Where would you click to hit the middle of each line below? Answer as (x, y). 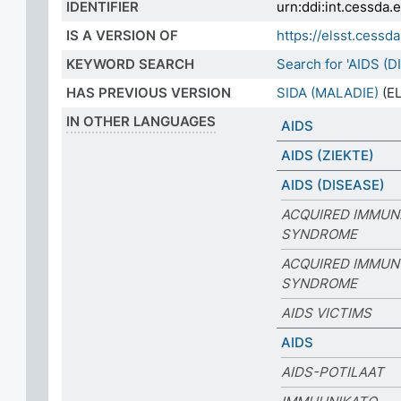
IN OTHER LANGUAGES (141, 121)
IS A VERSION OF (122, 35)
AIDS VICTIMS (326, 313)
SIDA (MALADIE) (328, 93)
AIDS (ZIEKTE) (328, 155)
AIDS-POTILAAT (333, 372)
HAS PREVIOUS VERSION (149, 93)
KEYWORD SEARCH (130, 64)
